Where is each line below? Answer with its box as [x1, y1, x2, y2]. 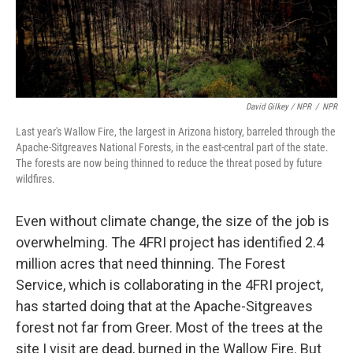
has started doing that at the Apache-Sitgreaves [16, 297, 313, 314]
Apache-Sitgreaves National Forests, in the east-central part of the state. [16, 140, 329, 154]
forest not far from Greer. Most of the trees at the [16, 318, 323, 336]
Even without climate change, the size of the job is [16, 212, 329, 229]
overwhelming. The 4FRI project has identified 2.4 [16, 233, 324, 251]
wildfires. [16, 172, 55, 185]
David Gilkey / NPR [246, 101, 311, 112]
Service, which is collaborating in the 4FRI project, [16, 276, 323, 293]
